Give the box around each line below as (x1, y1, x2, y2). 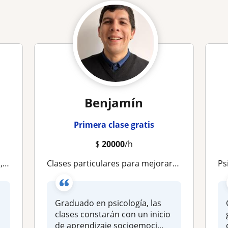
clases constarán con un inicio (55, 209, 171, 220)
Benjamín (84, 94, 144, 111)
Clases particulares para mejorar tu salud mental (52, 158, 173, 169)
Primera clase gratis (73, 119, 154, 130)
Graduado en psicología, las (55, 197, 162, 209)
